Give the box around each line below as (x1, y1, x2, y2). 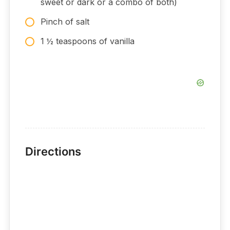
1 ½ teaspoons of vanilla (40, 36, 137, 47)
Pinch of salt (40, 16, 89, 27)
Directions (25, 145, 81, 159)
